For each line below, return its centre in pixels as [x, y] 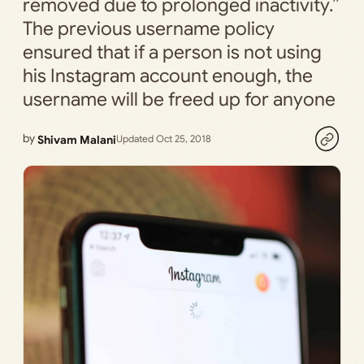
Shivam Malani [77, 139]
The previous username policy [149, 29]
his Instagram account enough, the [168, 76]
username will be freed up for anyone [179, 100]
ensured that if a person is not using [172, 52]
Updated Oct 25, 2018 [164, 139]
